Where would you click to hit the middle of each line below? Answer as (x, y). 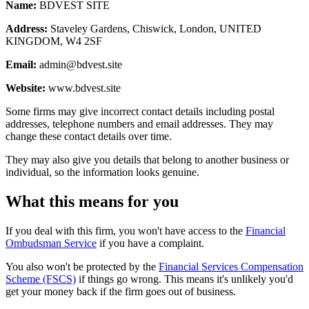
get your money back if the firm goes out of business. (121, 291)
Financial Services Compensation (231, 266)
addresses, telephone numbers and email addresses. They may (139, 123)
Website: (26, 88)
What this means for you (92, 201)
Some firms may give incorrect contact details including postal (140, 111)
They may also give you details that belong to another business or (147, 159)
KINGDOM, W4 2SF (54, 41)
